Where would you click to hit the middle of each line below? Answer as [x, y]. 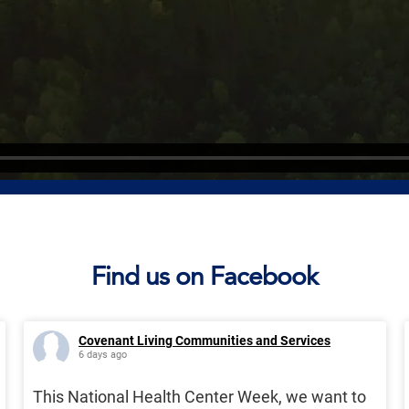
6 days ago [103, 355]
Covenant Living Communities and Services [204, 341]
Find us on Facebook [204, 276]
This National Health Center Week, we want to [199, 397]
